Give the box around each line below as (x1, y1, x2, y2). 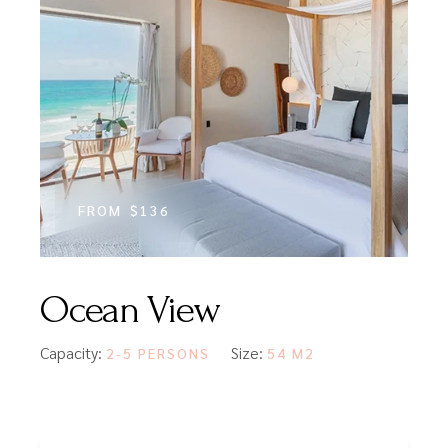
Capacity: (40, 342, 107, 364)
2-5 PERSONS (106, 344, 210, 363)
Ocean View (40, 288, 220, 333)
